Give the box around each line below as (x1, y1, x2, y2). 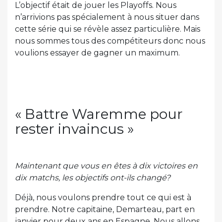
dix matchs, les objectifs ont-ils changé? (15, 173, 170, 183)
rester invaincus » (15, 120, 134, 138)
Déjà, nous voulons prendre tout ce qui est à (15, 193, 191, 203)
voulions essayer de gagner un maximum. (15, 48, 180, 58)
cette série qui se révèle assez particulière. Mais (15, 24, 200, 34)
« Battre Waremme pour (15, 106, 183, 123)
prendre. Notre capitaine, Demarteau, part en (15, 205, 195, 215)
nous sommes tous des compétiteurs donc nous (15, 36, 205, 46)
